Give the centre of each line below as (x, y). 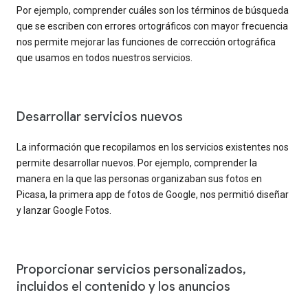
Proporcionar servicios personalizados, (131, 269)
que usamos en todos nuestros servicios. (104, 57)
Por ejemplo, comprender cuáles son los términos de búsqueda (153, 10)
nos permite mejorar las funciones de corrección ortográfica (146, 42)
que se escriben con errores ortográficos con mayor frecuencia (152, 26)
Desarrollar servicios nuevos (100, 117)
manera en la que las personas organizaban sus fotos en (139, 178)
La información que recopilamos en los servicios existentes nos (153, 147)
